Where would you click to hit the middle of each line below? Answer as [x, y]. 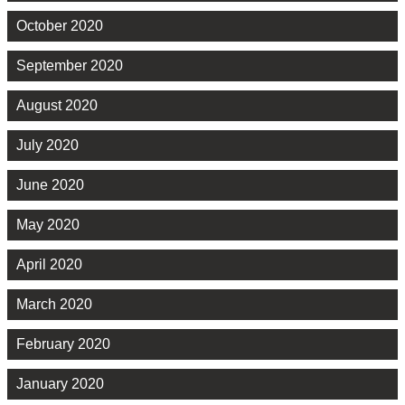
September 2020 [70, 66]
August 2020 [57, 106]
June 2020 [50, 185]
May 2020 [48, 225]
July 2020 [47, 146]
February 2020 [63, 344]
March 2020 [54, 305]
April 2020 [49, 265]
